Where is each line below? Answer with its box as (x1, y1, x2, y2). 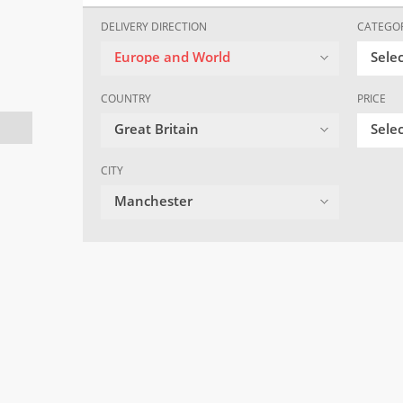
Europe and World (114, 48, 230, 67)
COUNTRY (101, 91, 151, 107)
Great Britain (114, 120, 199, 139)
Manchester (114, 192, 193, 210)
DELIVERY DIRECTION (101, 19, 207, 35)
